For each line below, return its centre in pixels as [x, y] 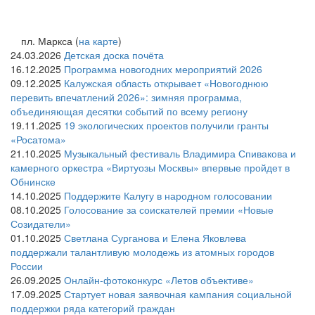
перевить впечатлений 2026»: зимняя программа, [126, 97]
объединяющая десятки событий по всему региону [129, 111]
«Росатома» [38, 140]
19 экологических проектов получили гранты [166, 126]
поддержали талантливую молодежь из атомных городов [142, 252]
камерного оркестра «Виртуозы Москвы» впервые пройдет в [150, 168]
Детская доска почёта [114, 55]
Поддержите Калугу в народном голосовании [168, 196]
